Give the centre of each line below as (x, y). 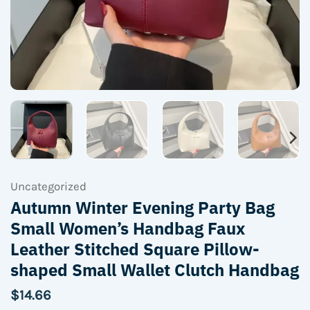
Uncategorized (48, 186)
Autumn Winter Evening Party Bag (143, 208)
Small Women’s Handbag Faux (128, 228)
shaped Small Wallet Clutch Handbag (155, 270)
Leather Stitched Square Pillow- (135, 249)
